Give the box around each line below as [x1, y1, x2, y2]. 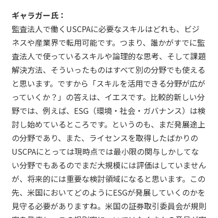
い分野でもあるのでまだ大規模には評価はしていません [11, 159, 206, 171]
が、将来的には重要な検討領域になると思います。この [11, 172, 205, 184]
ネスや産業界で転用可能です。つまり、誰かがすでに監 [11, 36, 205, 48]
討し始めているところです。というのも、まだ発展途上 [11, 118, 205, 130]
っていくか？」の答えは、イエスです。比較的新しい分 [11, 91, 205, 103]
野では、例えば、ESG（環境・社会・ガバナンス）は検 [11, 104, 205, 116]
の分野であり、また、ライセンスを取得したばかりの [11, 131, 198, 144]
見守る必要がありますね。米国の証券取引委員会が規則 [11, 200, 206, 212]
